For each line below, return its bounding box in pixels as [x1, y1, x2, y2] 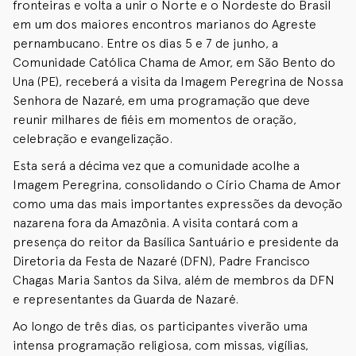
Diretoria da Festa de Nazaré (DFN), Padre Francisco [13, 253, 310, 268]
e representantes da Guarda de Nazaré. [13, 292, 238, 306]
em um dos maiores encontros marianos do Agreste [13, 17, 316, 31]
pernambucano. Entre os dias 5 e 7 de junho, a [13, 36, 278, 50]
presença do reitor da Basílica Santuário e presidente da [13, 234, 339, 249]
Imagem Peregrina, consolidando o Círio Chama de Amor [13, 177, 341, 192]
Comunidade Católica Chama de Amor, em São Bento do [13, 55, 335, 69]
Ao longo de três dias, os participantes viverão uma [13, 319, 308, 333]
